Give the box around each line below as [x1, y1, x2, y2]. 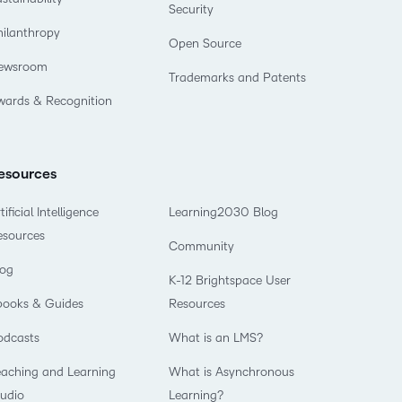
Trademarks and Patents [168, 71, 306, 85]
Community [168, 240, 234, 254]
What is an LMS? [168, 331, 263, 345]
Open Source [168, 37, 241, 51]
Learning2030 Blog [168, 205, 278, 220]
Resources [168, 297, 225, 311]
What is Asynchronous [168, 365, 294, 380]
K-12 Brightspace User [168, 274, 292, 288]
